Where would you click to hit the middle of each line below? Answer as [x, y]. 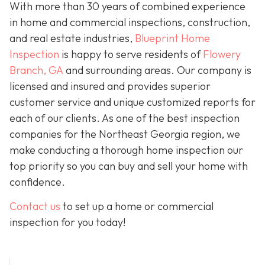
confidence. [37, 182]
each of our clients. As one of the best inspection [125, 118]
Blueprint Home [172, 38]
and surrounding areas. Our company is [157, 70]
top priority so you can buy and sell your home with [129, 166]
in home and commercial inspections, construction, [130, 22]
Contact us [35, 206]
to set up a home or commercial [137, 206]
